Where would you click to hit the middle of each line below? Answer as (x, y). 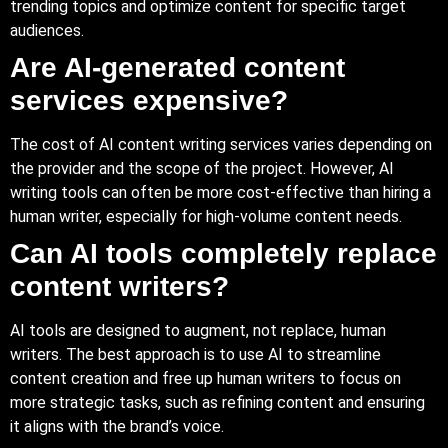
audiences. (47, 30)
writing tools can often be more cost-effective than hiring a (220, 192)
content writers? (119, 286)
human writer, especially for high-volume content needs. (206, 216)
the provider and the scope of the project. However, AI (202, 168)
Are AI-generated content (177, 67)
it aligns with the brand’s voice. (117, 426)
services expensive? (149, 100)
